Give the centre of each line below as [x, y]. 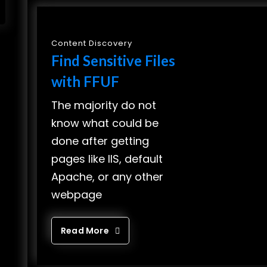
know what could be [105, 123]
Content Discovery [92, 43]
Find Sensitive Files [113, 60]
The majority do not [104, 105]
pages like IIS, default [107, 159]
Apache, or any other [107, 177]
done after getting [100, 141]
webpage [77, 195]
